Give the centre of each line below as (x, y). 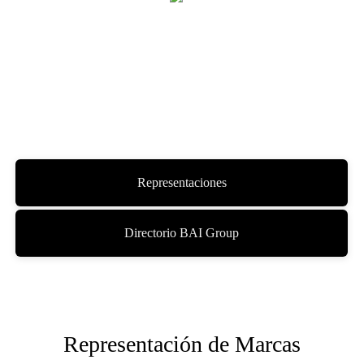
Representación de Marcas (182, 344)
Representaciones (182, 182)
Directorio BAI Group (182, 232)
